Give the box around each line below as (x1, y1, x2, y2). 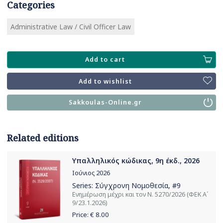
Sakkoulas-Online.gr (68, 98, 142, 107)
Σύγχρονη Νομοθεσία (95, 180, 168, 190)
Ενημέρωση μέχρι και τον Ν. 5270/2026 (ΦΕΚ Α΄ (72, 190, 209, 199)
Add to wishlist (78, 77, 132, 86)
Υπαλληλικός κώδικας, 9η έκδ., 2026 (72, 156, 200, 166)
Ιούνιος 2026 (72, 169, 110, 178)
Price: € (72, 210, 96, 220)
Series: (72, 180, 95, 190)
